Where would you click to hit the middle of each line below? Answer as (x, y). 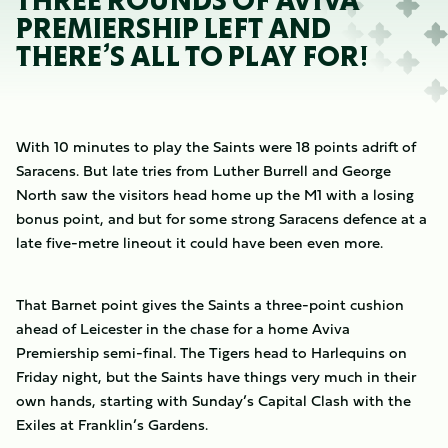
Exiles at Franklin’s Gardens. (112, 424)
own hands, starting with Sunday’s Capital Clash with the (213, 400)
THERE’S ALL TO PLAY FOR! (192, 56)
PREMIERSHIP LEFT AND (173, 28)
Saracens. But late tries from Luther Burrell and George (203, 170)
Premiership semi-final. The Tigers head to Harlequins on (211, 352)
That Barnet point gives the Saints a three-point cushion (210, 304)
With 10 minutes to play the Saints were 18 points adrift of (216, 146)
